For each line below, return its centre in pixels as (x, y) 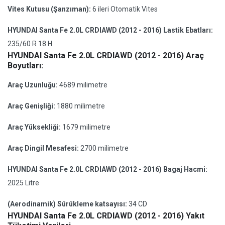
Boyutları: (25, 66)
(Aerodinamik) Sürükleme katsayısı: (68, 204)
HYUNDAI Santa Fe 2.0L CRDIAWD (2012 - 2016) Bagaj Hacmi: (107, 169)
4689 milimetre (83, 85)
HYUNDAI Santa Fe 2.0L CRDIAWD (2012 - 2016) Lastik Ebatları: (110, 30)
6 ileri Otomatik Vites (125, 9)
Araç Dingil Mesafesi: (44, 148)
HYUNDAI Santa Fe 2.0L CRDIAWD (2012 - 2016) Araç (106, 55)
